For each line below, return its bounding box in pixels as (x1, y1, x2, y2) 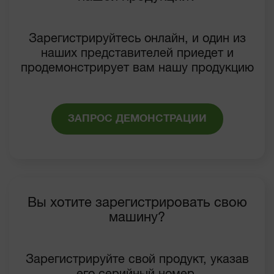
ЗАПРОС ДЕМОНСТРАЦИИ (67, 114, 207, 124)
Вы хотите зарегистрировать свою (27, 196, 247, 210)
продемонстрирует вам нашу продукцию (20, 62, 254, 75)
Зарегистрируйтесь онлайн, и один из (28, 32, 246, 45)
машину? (109, 211, 165, 224)
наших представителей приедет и (40, 47, 234, 60)
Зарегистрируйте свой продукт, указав (25, 253, 249, 266)
